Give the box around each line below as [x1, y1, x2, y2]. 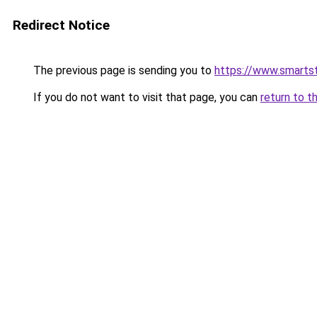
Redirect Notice [13, 17, 110, 33]
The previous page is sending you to [30, 64, 214, 77]
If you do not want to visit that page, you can [30, 91, 260, 104]
